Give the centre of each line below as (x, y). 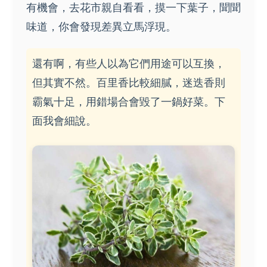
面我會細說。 (64, 120)
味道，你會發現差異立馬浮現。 (101, 26)
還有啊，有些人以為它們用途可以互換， (129, 63)
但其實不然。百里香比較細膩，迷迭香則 (129, 82)
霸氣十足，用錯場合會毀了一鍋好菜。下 (129, 101)
